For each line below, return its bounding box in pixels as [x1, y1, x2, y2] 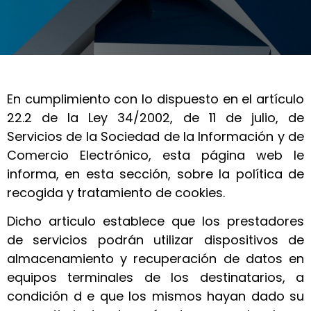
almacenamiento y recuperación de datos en [7, 250, 304, 268]
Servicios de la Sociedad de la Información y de [7, 128, 304, 145]
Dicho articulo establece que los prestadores [7, 212, 304, 230]
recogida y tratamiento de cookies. [7, 184, 225, 201]
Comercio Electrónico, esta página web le [7, 146, 304, 164]
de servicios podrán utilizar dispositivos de [7, 231, 304, 249]
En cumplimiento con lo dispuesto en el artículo [7, 90, 304, 108]
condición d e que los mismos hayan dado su [7, 287, 304, 305]
